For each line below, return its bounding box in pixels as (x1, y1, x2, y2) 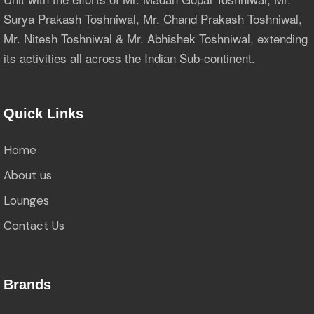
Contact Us (4, 217, 64, 233)
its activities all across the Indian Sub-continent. (4, 48, 255, 67)
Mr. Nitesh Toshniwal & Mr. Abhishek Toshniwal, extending (4, 29, 308, 47)
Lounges (4, 192, 49, 208)
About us (4, 167, 52, 183)
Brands (4, 276, 51, 292)
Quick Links (4, 105, 83, 121)
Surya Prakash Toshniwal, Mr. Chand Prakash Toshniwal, (4, 9, 302, 27)
